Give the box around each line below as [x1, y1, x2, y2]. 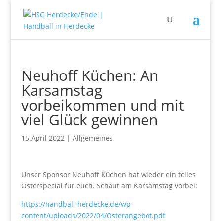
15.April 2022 [21, 133, 65, 143]
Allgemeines [72, 133, 113, 143]
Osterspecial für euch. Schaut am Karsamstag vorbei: [21, 181, 197, 190]
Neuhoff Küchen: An [21, 65, 158, 85]
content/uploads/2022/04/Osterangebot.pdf [21, 211, 165, 220]
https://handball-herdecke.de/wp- [21, 199, 133, 209]
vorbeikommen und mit [21, 95, 184, 115]
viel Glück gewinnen [21, 110, 158, 130]
